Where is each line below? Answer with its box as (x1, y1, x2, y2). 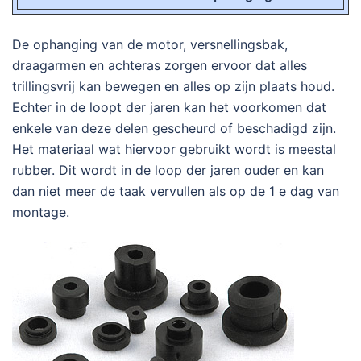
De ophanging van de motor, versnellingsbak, (12, 36, 288, 53)
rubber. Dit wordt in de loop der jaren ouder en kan (12, 162, 324, 179)
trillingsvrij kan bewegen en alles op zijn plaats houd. (12, 78, 334, 95)
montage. (12, 204, 69, 221)
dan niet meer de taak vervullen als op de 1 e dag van (12, 183, 339, 200)
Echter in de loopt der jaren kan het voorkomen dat (12, 99, 326, 116)
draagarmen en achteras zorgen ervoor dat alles (12, 57, 307, 74)
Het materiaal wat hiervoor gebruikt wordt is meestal (12, 141, 336, 158)
